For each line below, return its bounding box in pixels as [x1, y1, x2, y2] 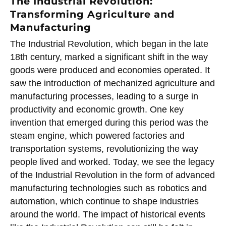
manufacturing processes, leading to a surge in [10, 91, 198, 102]
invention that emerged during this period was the [10, 118, 208, 128]
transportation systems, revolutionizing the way [10, 144, 198, 154]
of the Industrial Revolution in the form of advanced [10, 170, 215, 181]
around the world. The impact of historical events [10, 209, 205, 220]
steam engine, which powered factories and [10, 131, 185, 141]
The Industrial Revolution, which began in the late [10, 39, 208, 49]
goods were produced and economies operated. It [10, 65, 210, 76]
